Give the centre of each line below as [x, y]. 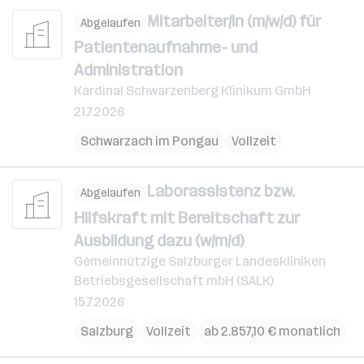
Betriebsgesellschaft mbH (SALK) [174, 280]
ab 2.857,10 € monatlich [272, 331]
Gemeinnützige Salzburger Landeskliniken [200, 261]
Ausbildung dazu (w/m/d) [159, 240]
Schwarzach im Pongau [149, 141]
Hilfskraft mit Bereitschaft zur [187, 217]
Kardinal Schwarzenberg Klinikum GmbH [193, 91]
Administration [128, 70]
